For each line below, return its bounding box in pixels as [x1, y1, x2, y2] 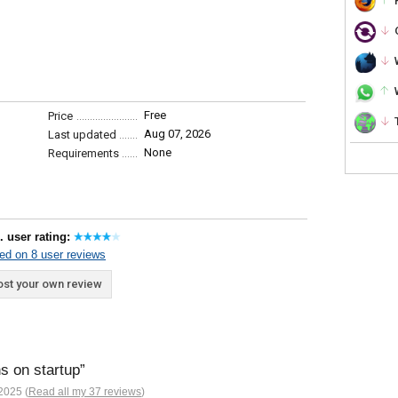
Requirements [48, 147, 119, 160]
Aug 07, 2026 [144, 127, 211, 140]
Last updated [48, 128, 116, 141]
